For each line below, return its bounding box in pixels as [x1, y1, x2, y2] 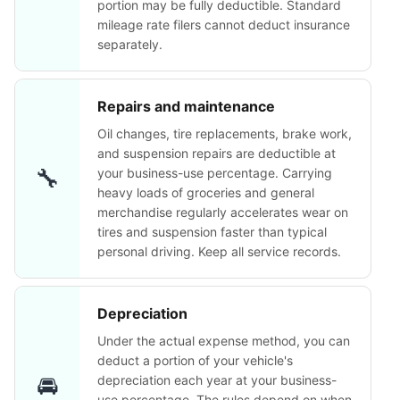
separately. [97, 37, 162, 52]
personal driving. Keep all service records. [97, 244, 341, 259]
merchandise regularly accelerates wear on [97, 204, 348, 220]
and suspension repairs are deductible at [97, 146, 336, 161]
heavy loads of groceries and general [97, 185, 314, 200]
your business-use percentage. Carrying [97, 165, 332, 180]
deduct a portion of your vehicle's [97, 353, 293, 368]
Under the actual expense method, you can [97, 333, 350, 348]
